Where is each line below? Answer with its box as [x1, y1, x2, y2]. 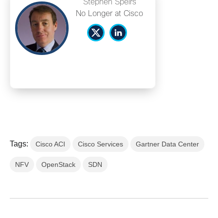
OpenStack [41, 161, 75, 168]
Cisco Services [78, 140, 123, 148]
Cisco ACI [36, 140, 65, 148]
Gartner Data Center [136, 140, 199, 148]
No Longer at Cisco [76, 10, 143, 18]
